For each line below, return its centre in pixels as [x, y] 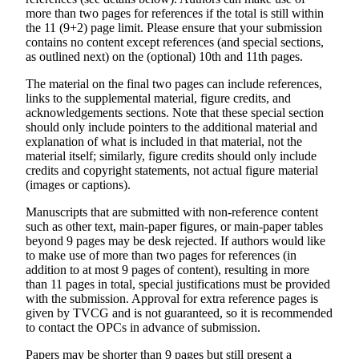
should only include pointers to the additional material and [171, 127]
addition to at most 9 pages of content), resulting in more [167, 270]
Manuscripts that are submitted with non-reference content [172, 212]
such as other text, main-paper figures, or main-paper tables [174, 226]
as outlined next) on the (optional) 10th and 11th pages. [164, 56]
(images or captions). [78, 185]
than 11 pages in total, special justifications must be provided [178, 284]
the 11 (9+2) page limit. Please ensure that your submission [174, 28]
